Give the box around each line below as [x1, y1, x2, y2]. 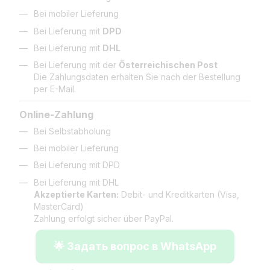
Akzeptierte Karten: [34, 189, 119, 199]
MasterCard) [34, 201, 84, 212]
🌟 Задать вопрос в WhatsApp [54, 240, 216, 253]
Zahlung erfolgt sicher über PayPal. [34, 213, 174, 224]
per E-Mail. [34, 84, 76, 95]
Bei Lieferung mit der [34, 60, 119, 71]
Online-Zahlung [19, 108, 93, 121]
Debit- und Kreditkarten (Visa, [119, 189, 239, 199]
